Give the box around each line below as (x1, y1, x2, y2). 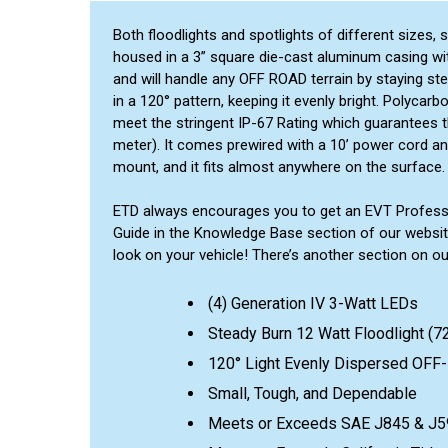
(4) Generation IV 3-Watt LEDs (207, 293, 418, 313)
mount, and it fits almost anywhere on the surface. (112, 157, 445, 176)
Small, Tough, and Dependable (207, 383, 417, 403)
